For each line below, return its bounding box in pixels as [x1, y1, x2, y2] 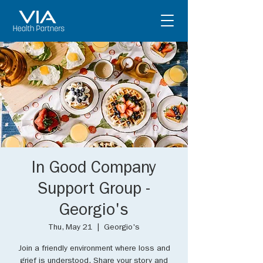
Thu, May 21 [48, 224, 92, 232]
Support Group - [38, 183, 150, 199]
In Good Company [32, 161, 156, 178]
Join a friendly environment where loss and [18, 245, 170, 253]
